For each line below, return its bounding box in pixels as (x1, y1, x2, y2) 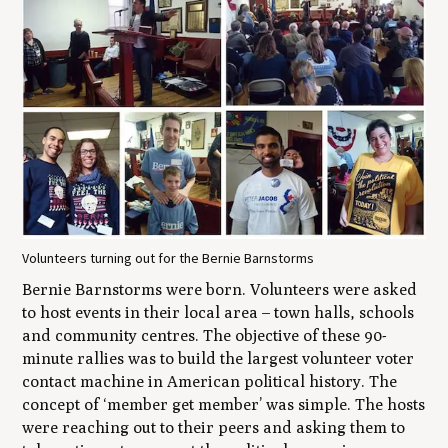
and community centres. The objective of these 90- (22, 326, 388, 346)
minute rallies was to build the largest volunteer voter (22, 349, 415, 369)
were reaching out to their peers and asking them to (22, 418, 406, 438)
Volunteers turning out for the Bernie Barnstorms (22, 249, 315, 268)
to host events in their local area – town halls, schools (22, 303, 415, 323)
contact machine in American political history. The (22, 372, 398, 392)
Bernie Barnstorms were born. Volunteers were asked (22, 280, 418, 300)
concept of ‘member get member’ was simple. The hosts (22, 395, 426, 415)
